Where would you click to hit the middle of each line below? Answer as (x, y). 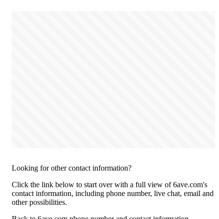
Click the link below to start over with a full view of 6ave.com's (109, 185)
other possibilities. (39, 202)
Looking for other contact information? (72, 168)
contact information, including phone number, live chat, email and (113, 194)
